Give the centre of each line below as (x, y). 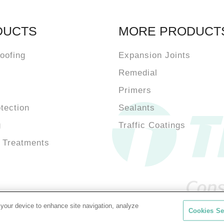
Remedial (138, 72)
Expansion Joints (154, 55)
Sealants (136, 107)
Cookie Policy (163, 214)
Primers (135, 90)
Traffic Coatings (152, 125)
